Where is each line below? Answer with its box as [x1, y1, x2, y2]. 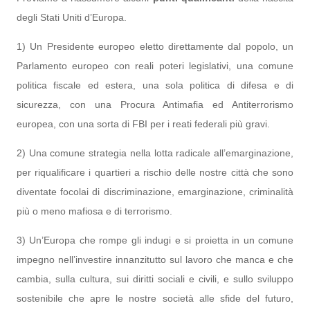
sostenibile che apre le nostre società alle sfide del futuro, [17, 293, 293, 304]
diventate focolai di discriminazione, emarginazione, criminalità [17, 186, 293, 197]
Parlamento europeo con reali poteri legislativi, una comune [17, 60, 293, 71]
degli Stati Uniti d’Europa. [17, 12, 127, 23]
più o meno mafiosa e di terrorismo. [17, 206, 172, 217]
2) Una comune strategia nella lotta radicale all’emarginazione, [17, 147, 293, 158]
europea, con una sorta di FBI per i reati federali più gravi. [17, 118, 270, 129]
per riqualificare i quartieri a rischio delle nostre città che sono [17, 167, 293, 178]
